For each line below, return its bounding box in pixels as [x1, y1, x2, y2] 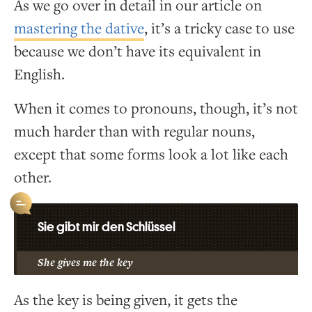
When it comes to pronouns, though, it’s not [14, 99, 298, 118]
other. [14, 168, 52, 187]
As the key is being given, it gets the [14, 290, 237, 310]
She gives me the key [38, 256, 133, 270]
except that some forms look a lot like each [14, 145, 288, 164]
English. [14, 65, 65, 84]
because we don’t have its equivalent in [14, 42, 261, 61]
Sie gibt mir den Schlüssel [38, 219, 175, 233]
